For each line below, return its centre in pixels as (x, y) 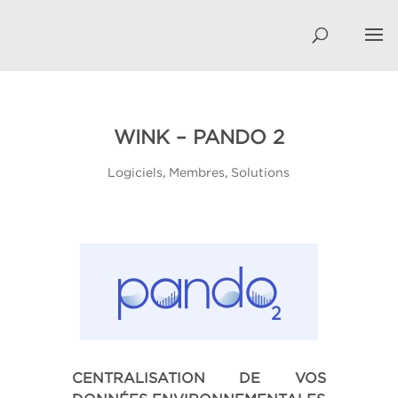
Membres (197, 172)
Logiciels (135, 172)
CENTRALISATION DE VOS (199, 378)
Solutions (261, 172)
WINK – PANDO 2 (199, 137)
